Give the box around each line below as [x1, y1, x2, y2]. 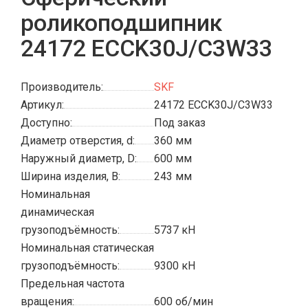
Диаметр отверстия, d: [21, 134, 135, 147]
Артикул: [21, 98, 64, 111]
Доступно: [21, 116, 72, 129]
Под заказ [154, 116, 206, 129]
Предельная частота [21, 277, 124, 290]
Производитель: [21, 80, 103, 93]
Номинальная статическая [21, 241, 154, 254]
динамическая [21, 206, 94, 219]
